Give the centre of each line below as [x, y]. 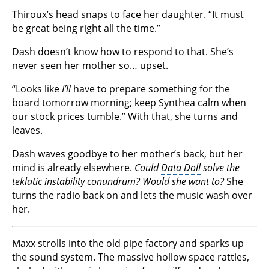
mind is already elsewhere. [73, 168]
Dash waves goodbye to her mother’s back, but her [127, 154]
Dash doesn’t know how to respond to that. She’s [123, 52]
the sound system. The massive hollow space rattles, [131, 257]
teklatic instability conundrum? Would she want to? [118, 182]
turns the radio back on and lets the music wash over [132, 195]
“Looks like [37, 89]
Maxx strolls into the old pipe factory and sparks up [128, 243]
